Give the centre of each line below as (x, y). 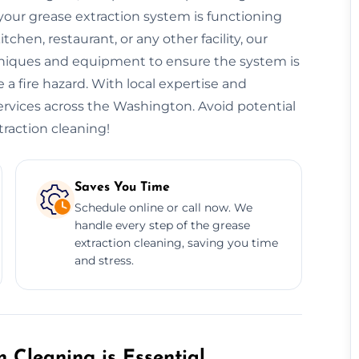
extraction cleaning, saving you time (176, 242)
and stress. (104, 260)
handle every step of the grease (162, 225)
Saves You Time (122, 187)
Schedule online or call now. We (163, 207)
